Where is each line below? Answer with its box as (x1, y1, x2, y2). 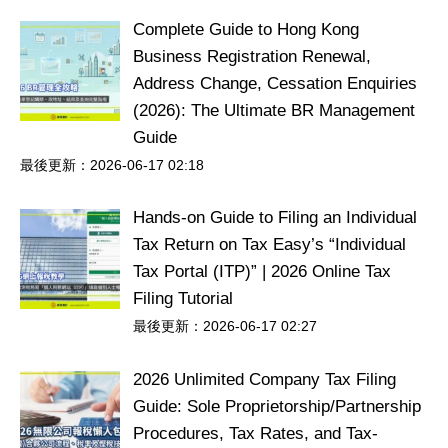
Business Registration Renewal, (132, 46, 371, 66)
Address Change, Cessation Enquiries (132, 73, 417, 93)
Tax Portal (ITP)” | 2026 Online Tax (132, 262, 391, 282)
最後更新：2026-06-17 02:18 (20, 157, 204, 173)
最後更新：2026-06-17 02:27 (132, 319, 317, 335)
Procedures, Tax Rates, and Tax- (132, 423, 378, 443)
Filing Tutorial (132, 289, 233, 309)
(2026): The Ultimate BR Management (132, 100, 415, 120)
